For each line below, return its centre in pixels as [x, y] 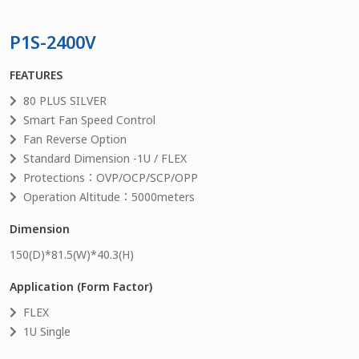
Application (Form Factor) [81, 286]
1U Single [47, 331]
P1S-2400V [53, 42]
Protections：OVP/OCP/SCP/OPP [111, 177]
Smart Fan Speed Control [89, 119]
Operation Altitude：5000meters [109, 196]
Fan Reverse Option [75, 139]
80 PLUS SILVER [65, 100]
